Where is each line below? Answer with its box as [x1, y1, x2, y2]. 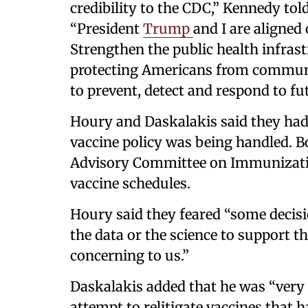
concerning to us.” [70, 247, 189, 264]
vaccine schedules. [70, 175, 190, 192]
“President [70, 20, 143, 37]
